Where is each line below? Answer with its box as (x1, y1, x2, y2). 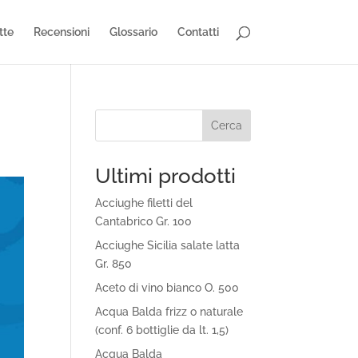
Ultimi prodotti (95, 164, 237, 188)
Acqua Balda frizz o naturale (95, 305, 244, 318)
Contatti (177, 26, 219, 38)
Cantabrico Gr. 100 (95, 215, 193, 228)
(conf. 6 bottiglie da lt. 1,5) (95, 324, 229, 336)
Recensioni (33, 26, 89, 38)
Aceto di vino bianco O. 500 (95, 281, 240, 294)
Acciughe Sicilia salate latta (95, 239, 241, 252)
